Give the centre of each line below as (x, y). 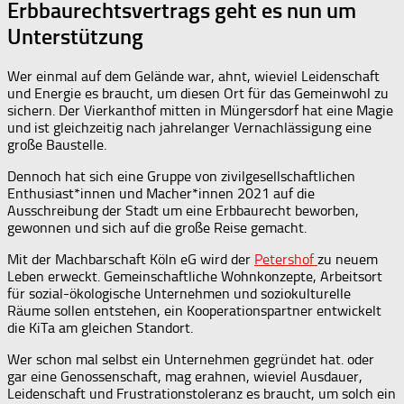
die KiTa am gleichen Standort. (100, 327)
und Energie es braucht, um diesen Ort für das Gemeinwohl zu (198, 93)
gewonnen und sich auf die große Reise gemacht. (157, 227)
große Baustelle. (57, 144)
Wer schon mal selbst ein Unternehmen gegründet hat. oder (191, 359)
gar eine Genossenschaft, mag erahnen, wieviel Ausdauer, (185, 376)
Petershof (286, 259)
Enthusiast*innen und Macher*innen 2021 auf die (161, 193)
